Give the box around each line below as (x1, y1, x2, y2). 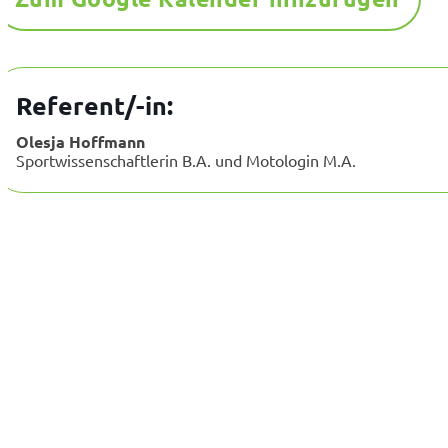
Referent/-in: (16, 89, 173, 122)
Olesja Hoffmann (16, 131, 145, 153)
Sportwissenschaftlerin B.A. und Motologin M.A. (16, 150, 356, 171)
